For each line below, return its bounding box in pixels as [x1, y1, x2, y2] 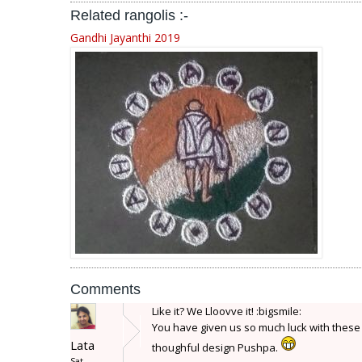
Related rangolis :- [70, 7, 188, 23]
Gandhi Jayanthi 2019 [70, 30, 180, 45]
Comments [70, 281, 141, 297]
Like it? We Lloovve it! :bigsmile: [152, 304, 301, 318]
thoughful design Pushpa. [152, 340, 280, 355]
